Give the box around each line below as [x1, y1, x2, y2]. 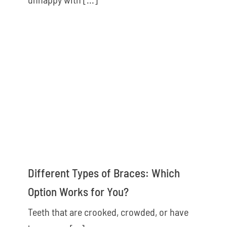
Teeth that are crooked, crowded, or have [28, 205, 188, 218]
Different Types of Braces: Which [28, 165, 180, 180]
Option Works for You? [28, 184, 129, 199]
